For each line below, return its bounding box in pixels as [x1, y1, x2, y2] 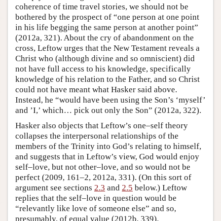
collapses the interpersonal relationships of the [15, 131, 179, 141]
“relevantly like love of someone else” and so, [15, 203, 176, 213]
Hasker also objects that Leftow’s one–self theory [15, 120, 188, 130]
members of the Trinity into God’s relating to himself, [15, 141, 201, 151]
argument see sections [15, 183, 94, 192]
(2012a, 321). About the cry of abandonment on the [15, 33, 194, 42]
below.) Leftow [133, 183, 187, 192]
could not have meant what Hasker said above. [15, 84, 177, 94]
